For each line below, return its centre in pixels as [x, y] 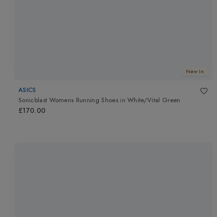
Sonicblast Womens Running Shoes [68, 100]
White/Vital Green [154, 100]
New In [195, 71]
